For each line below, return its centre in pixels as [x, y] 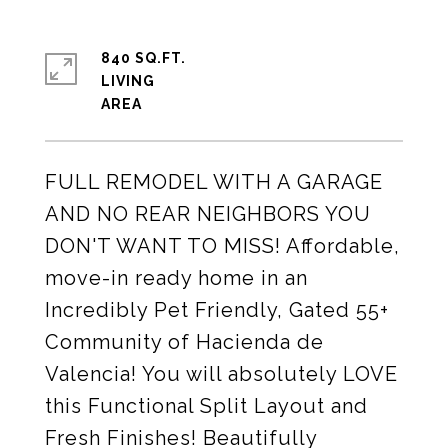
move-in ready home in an [176, 278]
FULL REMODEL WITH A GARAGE [214, 182]
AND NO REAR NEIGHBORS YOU [208, 214]
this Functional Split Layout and [206, 406]
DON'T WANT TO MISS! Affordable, [222, 246]
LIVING [128, 81]
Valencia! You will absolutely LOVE [221, 374]
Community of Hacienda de [184, 342]
